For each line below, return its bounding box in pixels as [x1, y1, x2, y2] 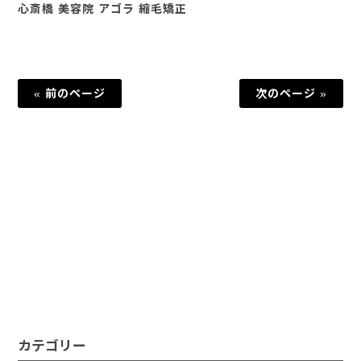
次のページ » [255, 87, 328, 100]
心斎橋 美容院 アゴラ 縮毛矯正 [17, 2, 187, 15]
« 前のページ [33, 87, 106, 100]
